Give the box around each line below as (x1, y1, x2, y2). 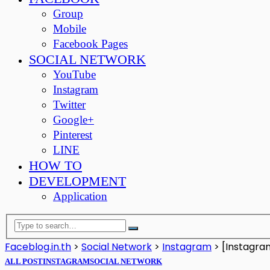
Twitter (53, 98, 86, 111)
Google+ (53, 113, 94, 126)
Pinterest (53, 128, 92, 141)
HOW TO (29, 158, 82, 173)
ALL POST (5, 257, 43, 266)
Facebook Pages (53, 37, 128, 50)
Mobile (53, 22, 86, 35)
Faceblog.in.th (5, 239, 71, 254)
